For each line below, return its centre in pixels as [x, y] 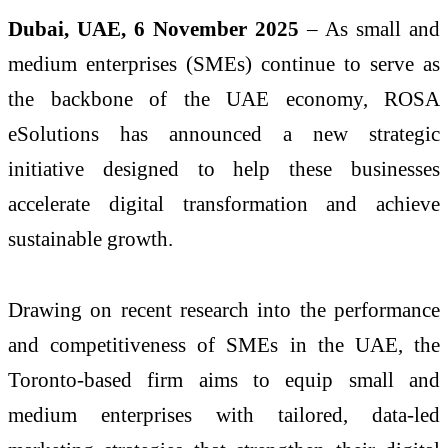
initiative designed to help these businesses [224, 168]
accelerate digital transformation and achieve [224, 203]
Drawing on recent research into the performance [224, 310]
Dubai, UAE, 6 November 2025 [153, 28]
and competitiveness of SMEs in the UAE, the [224, 345]
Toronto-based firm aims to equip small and [224, 380]
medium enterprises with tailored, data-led [224, 415]
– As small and [369, 28]
